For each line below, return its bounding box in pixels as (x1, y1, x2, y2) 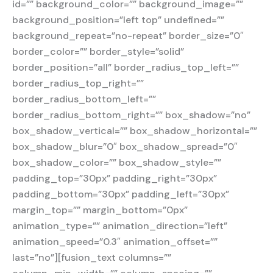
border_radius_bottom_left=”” (12, 93, 156, 105)
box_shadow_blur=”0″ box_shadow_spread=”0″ (12, 140, 238, 153)
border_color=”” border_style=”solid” (12, 45, 184, 58)
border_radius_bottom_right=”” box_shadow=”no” (12, 108, 250, 121)
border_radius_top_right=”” (12, 77, 144, 90)
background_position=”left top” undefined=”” (12, 13, 224, 26)
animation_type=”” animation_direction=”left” (12, 219, 227, 232)
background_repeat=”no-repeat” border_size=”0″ (12, 29, 244, 42)
